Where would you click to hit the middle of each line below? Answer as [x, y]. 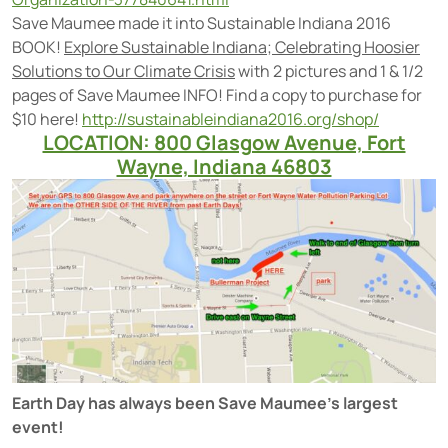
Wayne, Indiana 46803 [224, 167]
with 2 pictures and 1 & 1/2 [329, 71]
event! [39, 426]
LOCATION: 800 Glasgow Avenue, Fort [224, 143]
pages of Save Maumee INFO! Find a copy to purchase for [217, 95]
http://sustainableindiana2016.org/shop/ [230, 119]
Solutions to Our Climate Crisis [123, 71]
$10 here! [47, 119]
